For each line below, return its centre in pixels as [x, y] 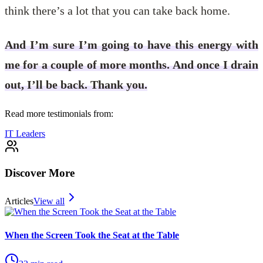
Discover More [40, 173]
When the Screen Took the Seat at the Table [92, 235]
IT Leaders [25, 133]
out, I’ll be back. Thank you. [76, 84]
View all [49, 201]
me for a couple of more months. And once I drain [131, 64]
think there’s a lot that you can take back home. [117, 10]
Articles [19, 201]
